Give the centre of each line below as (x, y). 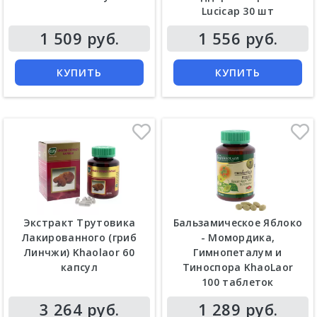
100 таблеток (238, 282)
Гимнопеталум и (238, 253)
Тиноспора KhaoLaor (238, 267)
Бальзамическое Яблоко (238, 223)
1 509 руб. (79, 38)
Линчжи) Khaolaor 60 (79, 253)
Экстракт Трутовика (79, 223)
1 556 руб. (238, 38)
